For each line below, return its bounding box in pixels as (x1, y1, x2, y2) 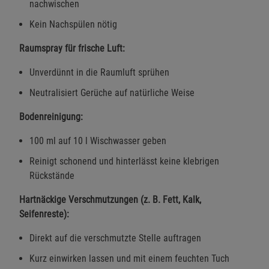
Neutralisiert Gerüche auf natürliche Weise (29, 86, 195, 98)
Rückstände (29, 169, 74, 181)
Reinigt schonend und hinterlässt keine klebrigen (29, 155, 219, 167)
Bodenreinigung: (19, 110, 83, 122)
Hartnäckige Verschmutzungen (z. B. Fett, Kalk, (19, 193, 201, 205)
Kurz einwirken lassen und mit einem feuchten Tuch (29, 252, 229, 264)
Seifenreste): (19, 208, 69, 220)
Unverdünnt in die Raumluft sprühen (29, 66, 169, 78)
